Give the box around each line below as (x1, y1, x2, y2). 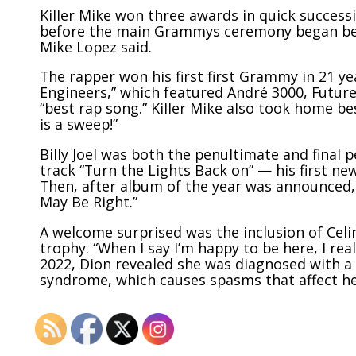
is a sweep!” (40, 114, 118, 134)
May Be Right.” (40, 192, 137, 212)
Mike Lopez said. (40, 37, 152, 56)
